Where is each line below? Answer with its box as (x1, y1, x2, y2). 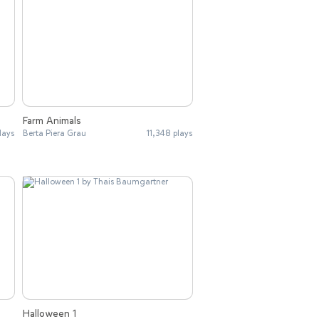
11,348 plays (147, 127, 192, 140)
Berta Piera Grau (23, 127, 86, 140)
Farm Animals (23, 114, 81, 128)
